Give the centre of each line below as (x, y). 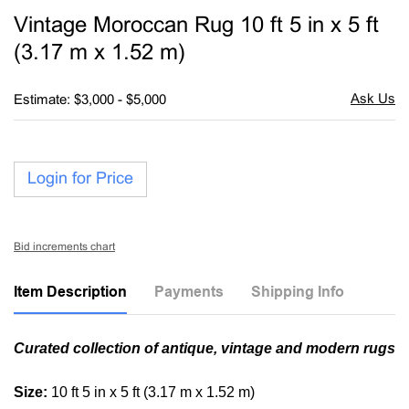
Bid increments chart (64, 247)
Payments (189, 292)
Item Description (70, 292)
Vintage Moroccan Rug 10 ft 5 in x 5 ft (196, 26)
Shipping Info (298, 292)
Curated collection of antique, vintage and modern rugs (204, 348)
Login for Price (80, 179)
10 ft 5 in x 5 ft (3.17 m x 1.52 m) (153, 392)
